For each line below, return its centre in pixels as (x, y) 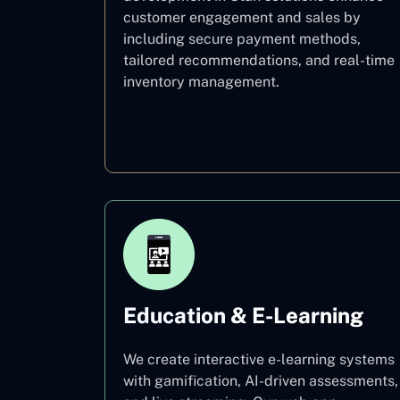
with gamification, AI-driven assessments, (261, 381)
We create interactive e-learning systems (259, 359)
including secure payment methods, (242, 39)
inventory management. (201, 82)
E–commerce (261, 130)
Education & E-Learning (243, 315)
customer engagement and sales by (242, 17)
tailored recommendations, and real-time (259, 60)
